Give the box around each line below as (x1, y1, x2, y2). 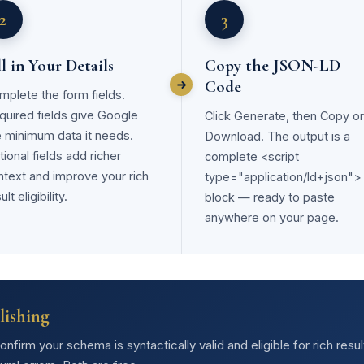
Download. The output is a (205, 129, 350, 143)
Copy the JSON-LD (205, 55, 340, 76)
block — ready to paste (205, 190, 335, 204)
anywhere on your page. (205, 210, 339, 224)
